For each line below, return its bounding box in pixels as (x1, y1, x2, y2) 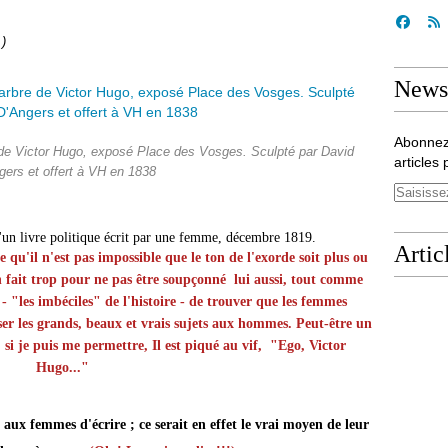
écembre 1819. (232, 230, 316, 245)
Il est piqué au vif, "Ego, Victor (152, 338, 346, 353)
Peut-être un (295, 316, 372, 331)
